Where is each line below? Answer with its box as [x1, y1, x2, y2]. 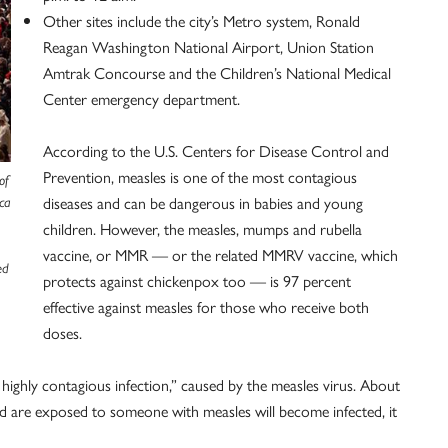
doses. [43, 321, 82, 344]
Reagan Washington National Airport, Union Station [43, 35, 374, 58]
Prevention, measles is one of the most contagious [43, 165, 357, 188]
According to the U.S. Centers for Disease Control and [43, 139, 389, 162]
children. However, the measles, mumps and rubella [43, 217, 362, 240]
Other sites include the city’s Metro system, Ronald [43, 9, 360, 32]
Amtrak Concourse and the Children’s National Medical [43, 61, 391, 84]
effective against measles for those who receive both [43, 295, 369, 318]
